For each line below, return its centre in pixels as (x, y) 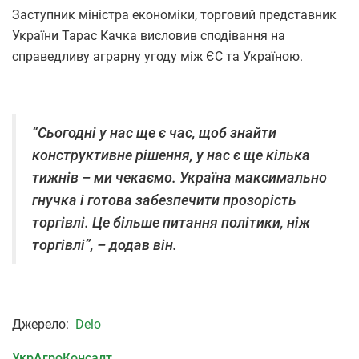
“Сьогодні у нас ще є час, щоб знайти (154, 133)
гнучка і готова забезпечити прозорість (164, 201)
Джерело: (44, 325)
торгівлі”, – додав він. (105, 246)
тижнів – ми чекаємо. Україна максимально (179, 178)
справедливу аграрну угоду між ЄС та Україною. (157, 57)
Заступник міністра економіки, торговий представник (174, 15)
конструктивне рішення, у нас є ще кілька (171, 156)
